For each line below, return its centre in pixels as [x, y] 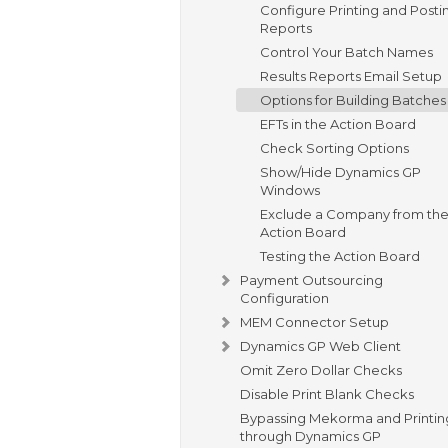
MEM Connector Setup [314, 321]
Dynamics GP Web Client [320, 345]
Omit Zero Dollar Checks [321, 369]
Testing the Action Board [340, 255]
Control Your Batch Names [346, 51]
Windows [290, 189]
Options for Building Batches [353, 99]
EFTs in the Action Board [338, 123]
